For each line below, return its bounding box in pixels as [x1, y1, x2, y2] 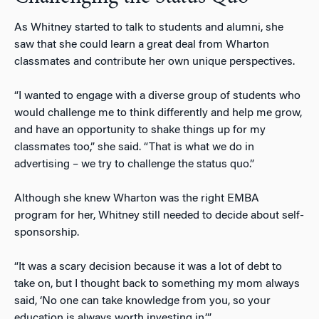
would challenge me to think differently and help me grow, [14, 108, 302, 120]
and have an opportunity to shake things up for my [14, 125, 266, 137]
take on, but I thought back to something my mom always [14, 278, 300, 291]
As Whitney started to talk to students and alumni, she [14, 22, 283, 34]
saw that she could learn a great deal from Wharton [14, 39, 269, 51]
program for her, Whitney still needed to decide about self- [14, 210, 304, 222]
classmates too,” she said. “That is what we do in [14, 142, 254, 154]
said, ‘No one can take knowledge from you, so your [14, 296, 271, 308]
